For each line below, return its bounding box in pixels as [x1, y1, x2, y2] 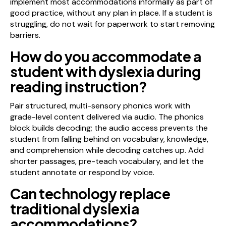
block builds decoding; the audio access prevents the [10, 122, 208, 133]
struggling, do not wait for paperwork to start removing [10, 18, 215, 29]
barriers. [10, 29, 40, 40]
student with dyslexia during [10, 62, 201, 80]
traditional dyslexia [10, 199, 139, 217]
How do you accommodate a [10, 47, 201, 65]
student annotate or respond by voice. [10, 166, 154, 178]
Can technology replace [10, 184, 170, 202]
